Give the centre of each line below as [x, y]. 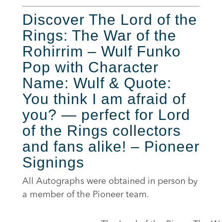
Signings [53, 162]
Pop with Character [90, 67]
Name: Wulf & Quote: [97, 83]
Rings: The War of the [99, 35]
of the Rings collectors [101, 130]
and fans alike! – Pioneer [111, 146]
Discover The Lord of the [110, 19]
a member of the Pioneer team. [85, 194]
